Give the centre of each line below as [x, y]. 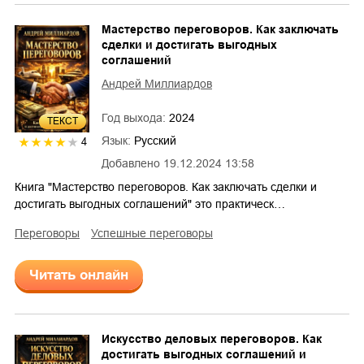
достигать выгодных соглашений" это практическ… [150, 204]
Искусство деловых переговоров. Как [212, 339]
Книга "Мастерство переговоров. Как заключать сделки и [166, 187]
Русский [155, 141]
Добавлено [131, 164]
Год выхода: [135, 118]
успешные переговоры [155, 234]
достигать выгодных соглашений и [204, 355]
